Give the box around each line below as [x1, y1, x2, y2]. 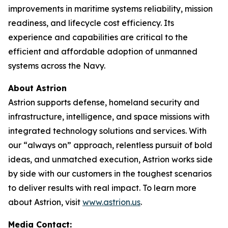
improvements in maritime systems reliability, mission [8, 4, 213, 14]
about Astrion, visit [8, 197, 82, 207]
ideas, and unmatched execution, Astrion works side [8, 154, 213, 164]
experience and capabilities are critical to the [8, 32, 188, 42]
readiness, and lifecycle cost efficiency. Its [8, 18, 174, 28]
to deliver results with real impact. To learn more [8, 183, 196, 193]
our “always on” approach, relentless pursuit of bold [8, 140, 212, 150]
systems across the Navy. [8, 61, 105, 71]
